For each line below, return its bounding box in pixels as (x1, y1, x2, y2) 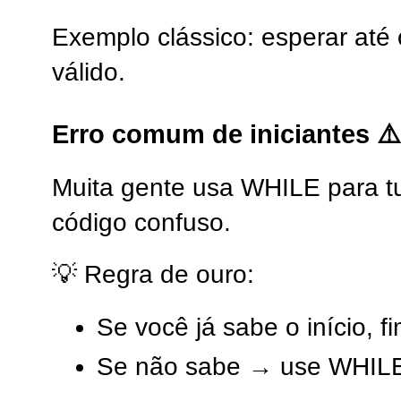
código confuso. (52, 208, 231, 236)
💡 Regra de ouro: (52, 260, 254, 289)
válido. (52, 57, 125, 86)
